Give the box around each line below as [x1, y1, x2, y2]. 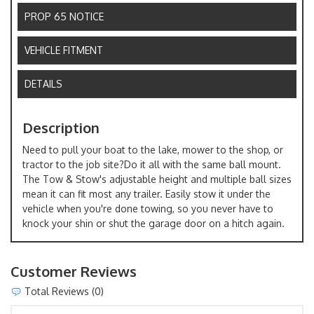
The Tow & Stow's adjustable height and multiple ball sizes [22, 172, 292, 185]
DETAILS [25, 77, 63, 90]
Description [22, 118, 100, 137]
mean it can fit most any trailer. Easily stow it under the [22, 187, 271, 200]
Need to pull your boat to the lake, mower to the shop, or [22, 143, 283, 156]
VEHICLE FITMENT [25, 43, 104, 56]
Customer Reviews [11, 261, 137, 280]
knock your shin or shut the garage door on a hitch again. [22, 217, 285, 229]
